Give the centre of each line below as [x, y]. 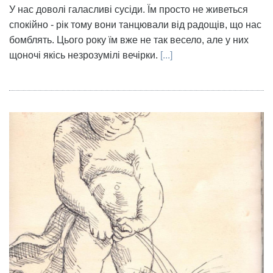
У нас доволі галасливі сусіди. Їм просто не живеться [129, 10]
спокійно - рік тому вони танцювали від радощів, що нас [135, 25]
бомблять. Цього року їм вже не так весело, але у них [129, 40]
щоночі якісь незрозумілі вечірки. [85, 55]
